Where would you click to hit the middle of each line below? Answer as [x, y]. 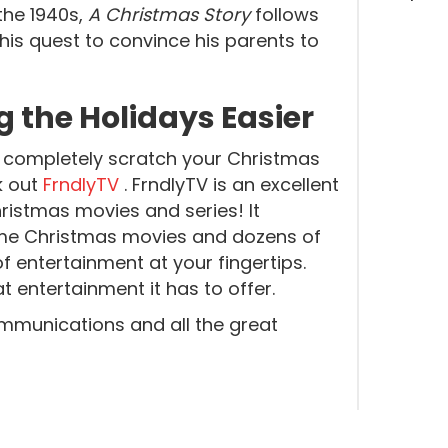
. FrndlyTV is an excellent [231, 184]
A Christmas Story [171, 14]
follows [287, 14]
